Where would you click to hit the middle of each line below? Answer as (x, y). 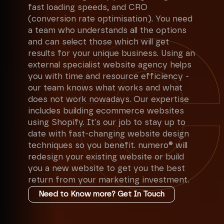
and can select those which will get (98, 42)
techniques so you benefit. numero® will (108, 145)
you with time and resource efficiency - (108, 76)
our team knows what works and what (105, 88)
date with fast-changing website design (108, 134)
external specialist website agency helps (110, 65)
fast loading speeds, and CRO (88, 7)
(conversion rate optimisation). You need (110, 19)
